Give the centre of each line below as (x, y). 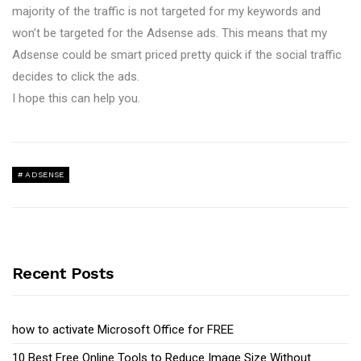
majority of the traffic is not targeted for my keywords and (166, 11)
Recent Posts (63, 273)
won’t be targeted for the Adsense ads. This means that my (170, 33)
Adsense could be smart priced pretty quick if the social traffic (177, 55)
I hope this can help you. (76, 98)
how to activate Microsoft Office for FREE (123, 330)
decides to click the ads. (76, 77)
